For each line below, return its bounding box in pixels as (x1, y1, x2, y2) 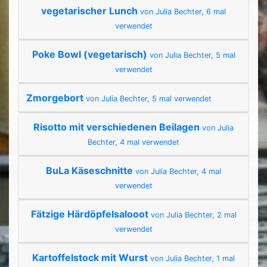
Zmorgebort (26, 92, 86, 104)
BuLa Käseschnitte (46, 164, 135, 177)
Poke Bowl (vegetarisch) (32, 48, 150, 61)
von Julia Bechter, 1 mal (150, 254, 235, 263)
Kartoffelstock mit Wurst (32, 252, 150, 264)
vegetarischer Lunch (41, 5, 140, 17)
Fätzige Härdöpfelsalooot (30, 208, 151, 221)
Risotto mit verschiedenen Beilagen (33, 121, 202, 133)
